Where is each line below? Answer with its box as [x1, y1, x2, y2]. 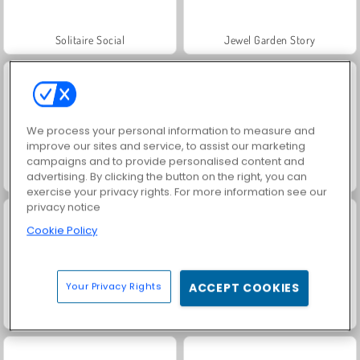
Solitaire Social [55, 32, 125, 47]
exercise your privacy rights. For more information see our [27, 184, 328, 200]
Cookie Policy [27, 223, 98, 239]
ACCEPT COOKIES [189, 280, 300, 297]
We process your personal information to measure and [27, 123, 316, 139]
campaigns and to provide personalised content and [27, 153, 305, 170]
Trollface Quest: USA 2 [38, 307, 142, 321]
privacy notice [27, 199, 101, 215]
